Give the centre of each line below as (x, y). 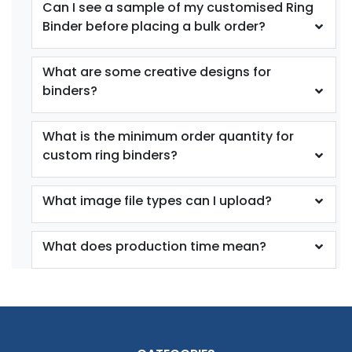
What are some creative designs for (157, 71)
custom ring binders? (110, 155)
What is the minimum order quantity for (168, 136)
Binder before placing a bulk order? (154, 26)
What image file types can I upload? (157, 200)
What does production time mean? (154, 246)
